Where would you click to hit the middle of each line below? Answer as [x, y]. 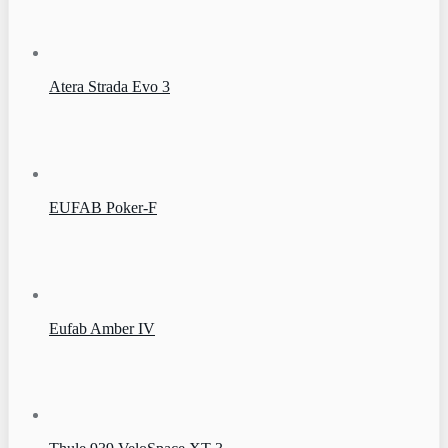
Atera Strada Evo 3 [109, 87]
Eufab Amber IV [102, 328]
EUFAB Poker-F [103, 207]
